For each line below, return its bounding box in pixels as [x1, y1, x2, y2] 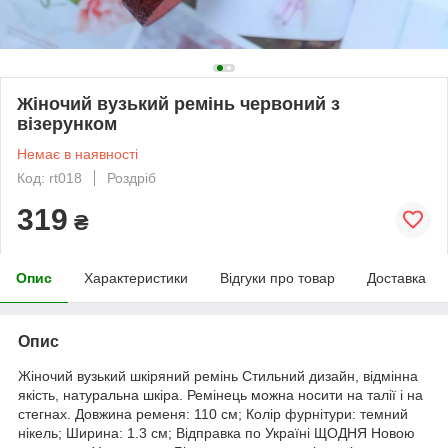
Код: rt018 [17, 169, 82, 186]
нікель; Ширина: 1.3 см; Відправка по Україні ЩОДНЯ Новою [18, 424, 415, 441]
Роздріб [107, 169, 156, 186]
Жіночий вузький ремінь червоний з [17, 93, 340, 114]
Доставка [367, 269, 426, 286]
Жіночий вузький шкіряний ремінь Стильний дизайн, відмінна [18, 367, 418, 384]
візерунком [17, 113, 117, 134]
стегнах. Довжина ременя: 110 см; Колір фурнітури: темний [18, 405, 408, 422]
